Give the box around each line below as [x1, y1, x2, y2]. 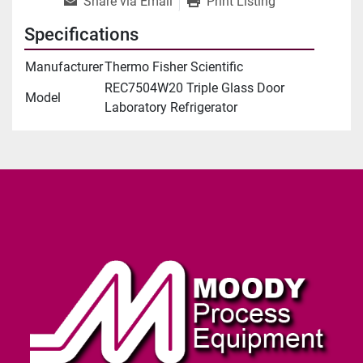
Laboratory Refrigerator [105, 100, 237, 116]
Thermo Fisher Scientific [105, 59, 243, 75]
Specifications [24, 24, 139, 45]
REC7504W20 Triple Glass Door [105, 80, 284, 96]
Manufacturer [25, 59, 103, 75]
